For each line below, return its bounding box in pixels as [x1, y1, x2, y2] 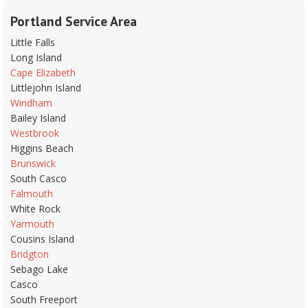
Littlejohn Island [10, 80, 81, 94]
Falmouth [10, 186, 53, 200]
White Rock [10, 201, 60, 215]
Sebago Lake [10, 262, 68, 276]
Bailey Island [10, 111, 66, 124]
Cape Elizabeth [10, 65, 76, 79]
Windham [10, 96, 52, 109]
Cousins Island [10, 232, 74, 245]
